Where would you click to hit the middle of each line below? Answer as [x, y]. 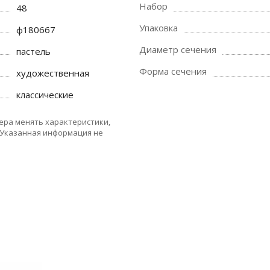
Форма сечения [173, 71]
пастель [34, 51]
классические [45, 95]
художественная [53, 73]
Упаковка [159, 28]
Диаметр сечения [178, 49]
